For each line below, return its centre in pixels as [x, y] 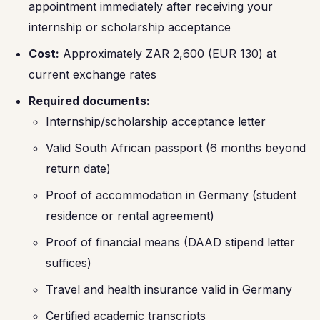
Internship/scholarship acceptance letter [156, 121]
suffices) [69, 263]
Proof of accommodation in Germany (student [171, 195]
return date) [78, 169]
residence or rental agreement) [130, 216]
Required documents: [89, 101]
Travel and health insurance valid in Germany [169, 289]
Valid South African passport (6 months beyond [176, 148]
